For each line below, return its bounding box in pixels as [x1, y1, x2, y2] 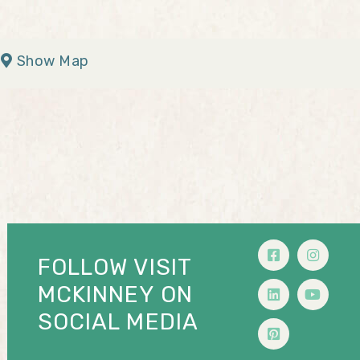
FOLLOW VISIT [37, 253, 192, 280]
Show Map [12, 52, 89, 70]
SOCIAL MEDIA [37, 308, 199, 335]
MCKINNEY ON [37, 280, 193, 308]
